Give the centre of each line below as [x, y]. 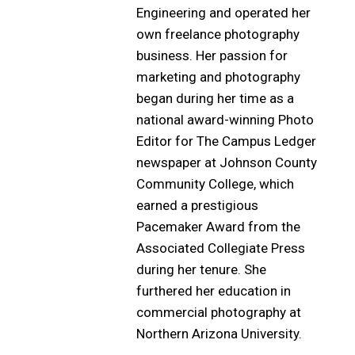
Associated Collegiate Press [221, 248]
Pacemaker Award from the [218, 227]
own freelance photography [218, 34]
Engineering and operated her [223, 13]
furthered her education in [214, 291]
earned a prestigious [197, 205]
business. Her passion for [212, 55]
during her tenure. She [201, 269]
